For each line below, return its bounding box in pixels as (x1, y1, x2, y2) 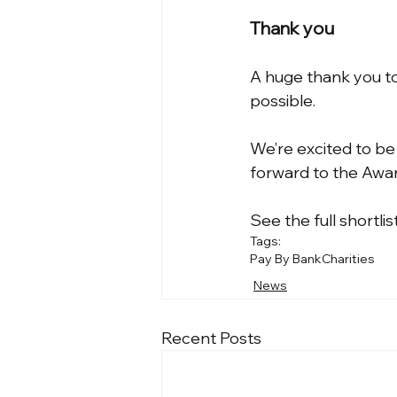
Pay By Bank (250, 251, 322, 268)
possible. (250, 90, 315, 112)
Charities (322, 251, 375, 268)
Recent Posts (161, 328, 261, 349)
